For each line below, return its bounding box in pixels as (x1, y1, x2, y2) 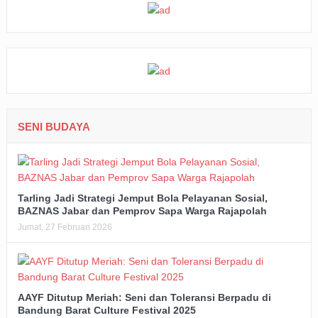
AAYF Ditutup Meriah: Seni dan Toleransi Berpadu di (17, 292, 271, 304)
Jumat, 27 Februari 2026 (17, 222, 112, 233)
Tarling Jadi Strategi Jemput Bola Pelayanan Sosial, (17, 192, 268, 204)
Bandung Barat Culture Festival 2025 (17, 305, 196, 317)
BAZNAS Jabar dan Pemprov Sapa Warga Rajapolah (17, 205, 267, 217)
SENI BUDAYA (17, 121, 90, 133)
